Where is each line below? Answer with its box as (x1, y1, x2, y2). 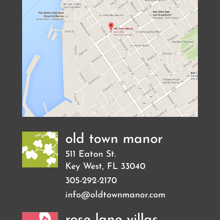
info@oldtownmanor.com (65, 190, 165, 200)
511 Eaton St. (65, 149, 116, 159)
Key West (65, 162, 102, 171)
